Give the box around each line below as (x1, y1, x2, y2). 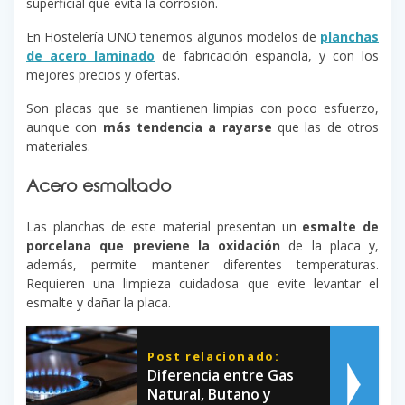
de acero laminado (26, 47, 155, 65)
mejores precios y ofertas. (26, 66, 180, 84)
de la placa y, (280, 237, 379, 255)
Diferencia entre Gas (146, 365, 294, 386)
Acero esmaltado (26, 176, 172, 202)
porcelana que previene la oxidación (26, 237, 280, 255)
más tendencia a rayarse (102, 118, 272, 137)
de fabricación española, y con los (155, 47, 379, 65)
